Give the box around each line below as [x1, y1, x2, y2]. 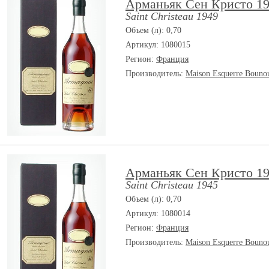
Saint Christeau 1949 [125, 10, 218, 22]
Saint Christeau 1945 [125, 179, 218, 191]
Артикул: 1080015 [125, 40, 190, 49]
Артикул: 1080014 [125, 209, 190, 218]
